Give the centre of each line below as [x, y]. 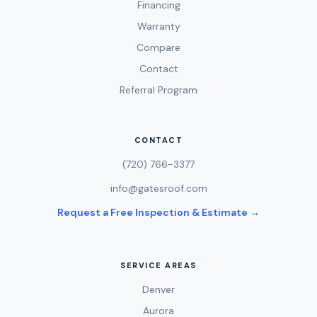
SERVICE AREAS [158, 265]
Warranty [158, 26]
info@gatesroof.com [158, 188]
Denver [158, 289]
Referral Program [158, 90]
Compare [158, 47]
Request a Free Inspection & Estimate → [158, 212]
